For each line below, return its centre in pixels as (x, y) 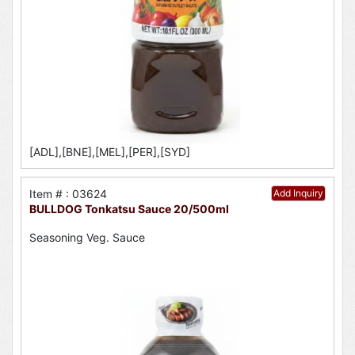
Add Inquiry (298, 193)
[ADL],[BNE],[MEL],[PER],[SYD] (110, 151)
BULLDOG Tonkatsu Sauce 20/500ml (129, 208)
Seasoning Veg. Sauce (87, 237)
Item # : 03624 (68, 193)
